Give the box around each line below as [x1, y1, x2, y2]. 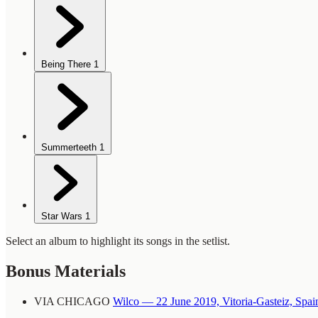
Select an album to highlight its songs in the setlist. [6, 235, 230, 248]
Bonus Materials [6, 262, 126, 281]
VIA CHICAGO [34, 295, 110, 308]
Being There [41, 59, 91, 70]
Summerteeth [41, 142, 97, 153]
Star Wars [41, 211, 82, 222]
